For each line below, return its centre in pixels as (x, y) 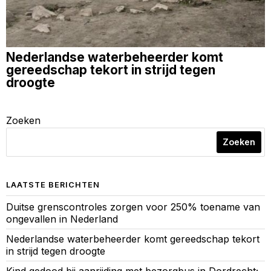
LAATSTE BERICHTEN (53, 184)
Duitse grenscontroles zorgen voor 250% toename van (133, 207)
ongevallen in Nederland (62, 219)
